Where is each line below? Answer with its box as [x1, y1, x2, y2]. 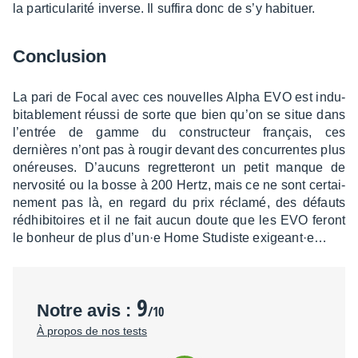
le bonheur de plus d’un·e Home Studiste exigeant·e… [13, 231, 328, 245]
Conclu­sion [13, 46, 106, 67]
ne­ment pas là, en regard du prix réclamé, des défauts [13, 196, 345, 210]
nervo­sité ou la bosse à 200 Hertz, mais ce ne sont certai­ [13, 178, 345, 193]
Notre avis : [37, 300, 131, 321]
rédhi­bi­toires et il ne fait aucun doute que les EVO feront [13, 213, 345, 228]
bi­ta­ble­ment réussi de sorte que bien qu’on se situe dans [13, 108, 345, 122]
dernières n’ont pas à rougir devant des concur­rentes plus [13, 143, 345, 157]
